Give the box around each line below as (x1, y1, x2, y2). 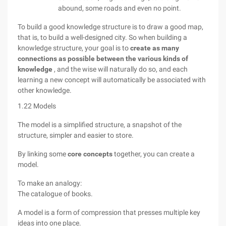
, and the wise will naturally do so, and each (52, 65, 188, 73)
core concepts (68, 150, 112, 158)
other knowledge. (18, 86, 72, 94)
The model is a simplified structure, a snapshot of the (18, 121, 182, 129)
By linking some (18, 150, 68, 158)
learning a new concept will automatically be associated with (18, 76, 206, 84)
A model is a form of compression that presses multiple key (18, 208, 200, 216)
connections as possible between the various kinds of (18, 54, 188, 63)
